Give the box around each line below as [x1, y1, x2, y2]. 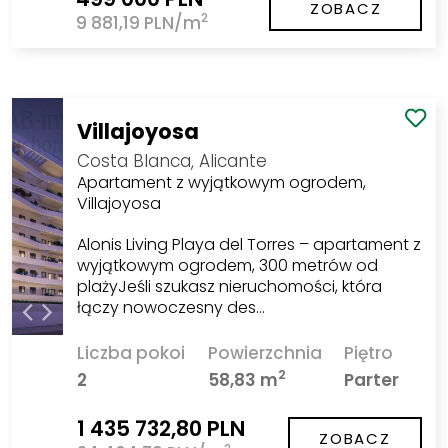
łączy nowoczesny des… [76, 296, 265, 320]
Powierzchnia [207, 340, 322, 365]
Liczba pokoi [76, 340, 185, 365]
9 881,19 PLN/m [75, 10, 201, 35]
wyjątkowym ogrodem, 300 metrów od [76, 254, 378, 278]
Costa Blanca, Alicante [76, 149, 267, 174]
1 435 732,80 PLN [76, 413, 245, 443]
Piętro [344, 340, 394, 365]
